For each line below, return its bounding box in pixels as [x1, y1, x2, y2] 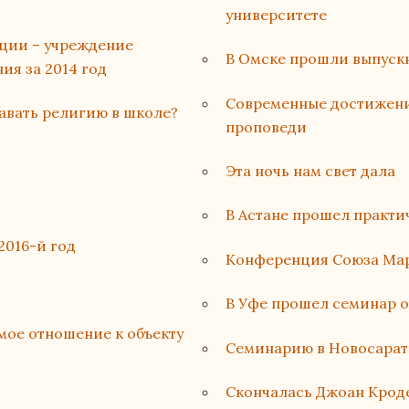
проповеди [225, 117, 307, 136]
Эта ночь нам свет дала [225, 162, 395, 181]
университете [225, 5, 327, 24]
